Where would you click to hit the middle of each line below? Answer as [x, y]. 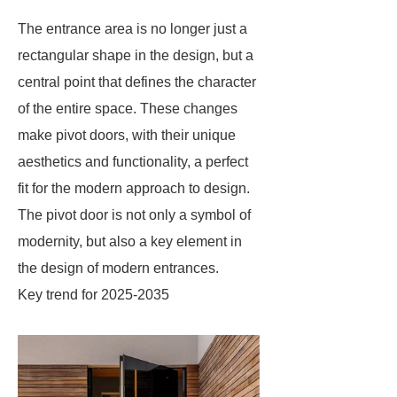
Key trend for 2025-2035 [93, 295]
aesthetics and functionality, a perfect [133, 162]
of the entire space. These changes [128, 109]
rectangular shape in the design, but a [136, 55]
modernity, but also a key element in [130, 241]
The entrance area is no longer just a [132, 29]
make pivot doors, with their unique [127, 135]
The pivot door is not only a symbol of [134, 215]
